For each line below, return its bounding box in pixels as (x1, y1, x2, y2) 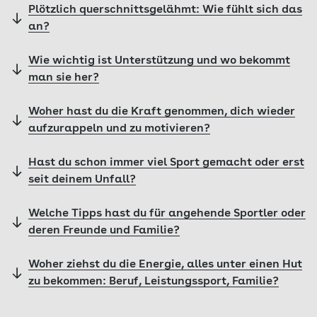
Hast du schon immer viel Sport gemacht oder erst (28, 157, 304, 168)
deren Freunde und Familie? (28, 225, 180, 236)
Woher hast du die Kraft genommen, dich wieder (28, 106, 295, 117)
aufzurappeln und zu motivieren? (28, 123, 210, 134)
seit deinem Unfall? (28, 174, 136, 185)
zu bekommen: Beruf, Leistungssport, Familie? (28, 276, 279, 287)
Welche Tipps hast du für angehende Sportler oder (28, 208, 306, 219)
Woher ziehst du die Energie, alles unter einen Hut (28, 259, 302, 270)
